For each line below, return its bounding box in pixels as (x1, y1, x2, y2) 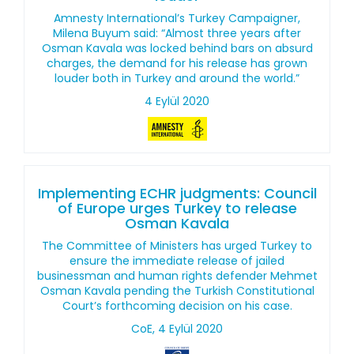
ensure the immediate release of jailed (70, 253, 284, 269)
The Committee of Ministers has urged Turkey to (42, 238, 312, 254)
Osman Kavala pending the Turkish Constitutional (40, 283, 314, 299)
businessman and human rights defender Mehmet (36, 268, 318, 284)
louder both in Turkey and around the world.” (55, 70, 299, 86)
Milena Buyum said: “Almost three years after (53, 25, 301, 41)
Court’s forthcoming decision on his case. (62, 298, 292, 314)
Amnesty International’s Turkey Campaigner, (54, 10, 300, 26)
